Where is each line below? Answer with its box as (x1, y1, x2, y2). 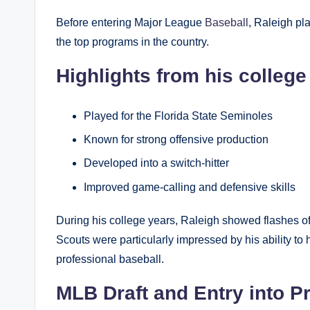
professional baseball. (56, 253, 164, 265)
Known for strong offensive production (84, 134, 268, 146)
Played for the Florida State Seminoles (84, 109, 273, 122)
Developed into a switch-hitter (84, 157, 229, 170)
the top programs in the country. (56, 35, 209, 48)
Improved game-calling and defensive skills (84, 181, 295, 193)
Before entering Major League (56, 16, 205, 28)
